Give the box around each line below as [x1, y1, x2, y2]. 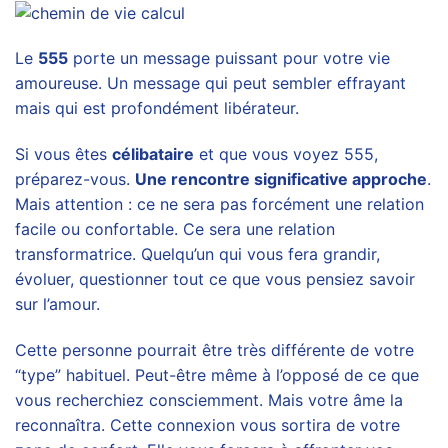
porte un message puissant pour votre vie [68, 48, 390, 69]
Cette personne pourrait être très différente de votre [15, 340, 414, 361]
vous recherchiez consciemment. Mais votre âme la [15, 390, 403, 411]
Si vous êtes [15, 144, 112, 165]
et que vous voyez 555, [194, 144, 378, 165]
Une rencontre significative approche [135, 169, 427, 190]
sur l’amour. [15, 294, 100, 315]
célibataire [112, 144, 194, 165]
